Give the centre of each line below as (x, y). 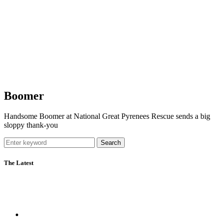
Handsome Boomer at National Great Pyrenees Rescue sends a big (107, 116)
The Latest (19, 163)
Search (111, 143)
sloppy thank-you (31, 125)
